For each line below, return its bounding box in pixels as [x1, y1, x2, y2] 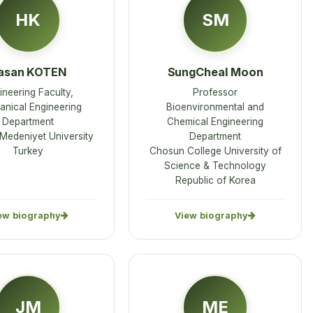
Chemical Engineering [167, 115, 263, 127]
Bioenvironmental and [166, 101, 264, 112]
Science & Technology [164, 159, 266, 171]
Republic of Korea [175, 174, 256, 186]
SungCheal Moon [167, 65, 263, 80]
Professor [193, 86, 238, 98]
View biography [174, 210, 249, 221]
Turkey [13, 145, 43, 156]
